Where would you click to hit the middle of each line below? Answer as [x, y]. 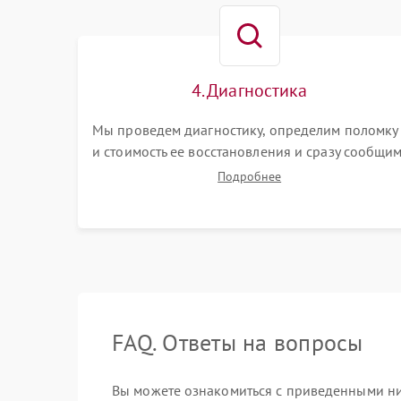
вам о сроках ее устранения [181, 173]
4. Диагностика [249, 90]
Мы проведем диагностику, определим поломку [245, 130]
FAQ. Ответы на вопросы [238, 342]
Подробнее [250, 176]
